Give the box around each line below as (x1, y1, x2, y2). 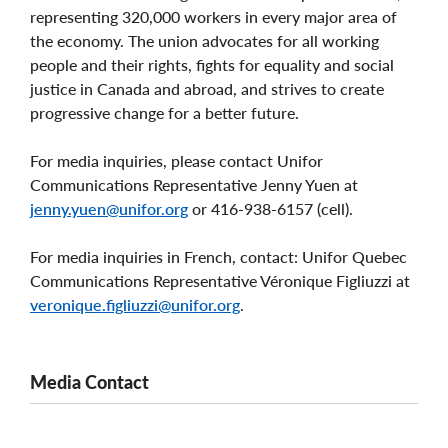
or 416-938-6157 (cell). (188, 198, 353, 218)
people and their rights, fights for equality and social (30, 54, 394, 74)
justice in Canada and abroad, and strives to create (30, 78, 384, 98)
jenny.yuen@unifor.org (30, 198, 188, 218)
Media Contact (30, 370, 149, 393)
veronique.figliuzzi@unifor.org (30, 294, 240, 314)
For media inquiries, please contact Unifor (30, 150, 323, 170)
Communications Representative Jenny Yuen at (30, 174, 358, 194)
